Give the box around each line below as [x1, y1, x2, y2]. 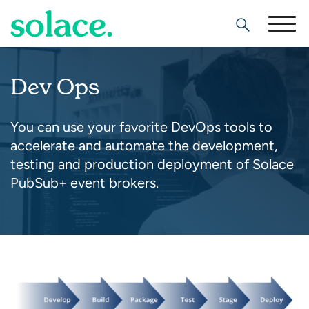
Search [235, 19, 275, 34]
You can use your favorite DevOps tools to [10, 119, 272, 134]
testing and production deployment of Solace [10, 156, 294, 172]
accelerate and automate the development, [10, 137, 278, 153]
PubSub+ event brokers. [10, 175, 159, 190]
